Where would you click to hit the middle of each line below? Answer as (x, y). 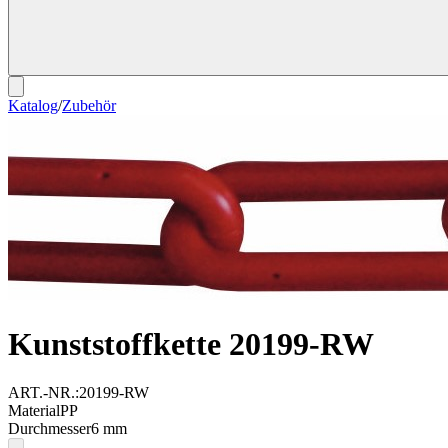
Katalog (33, 106)
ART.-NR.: (43, 393)
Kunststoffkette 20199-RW (191, 343)
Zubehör (89, 106)
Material (34, 411)
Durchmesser (49, 429)
